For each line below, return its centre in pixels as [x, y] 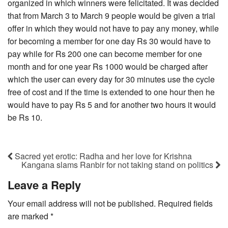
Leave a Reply [44, 185]
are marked [29, 216]
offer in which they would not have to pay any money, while [113, 28]
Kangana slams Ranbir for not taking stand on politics [118, 165]
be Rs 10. [25, 118]
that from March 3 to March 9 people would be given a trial [111, 16]
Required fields [185, 204]
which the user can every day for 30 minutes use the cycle [111, 79]
